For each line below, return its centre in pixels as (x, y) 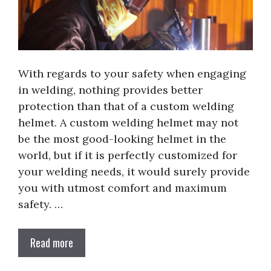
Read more (52, 243)
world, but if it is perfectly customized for (128, 155)
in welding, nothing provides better (110, 90)
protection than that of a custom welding (126, 106)
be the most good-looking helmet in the (122, 139)
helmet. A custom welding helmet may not (128, 123)
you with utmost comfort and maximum (122, 188)
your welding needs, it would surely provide (134, 172)
